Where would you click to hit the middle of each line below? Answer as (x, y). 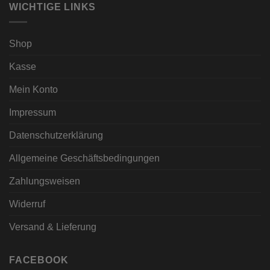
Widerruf (27, 204)
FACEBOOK (39, 260)
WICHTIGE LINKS (53, 7)
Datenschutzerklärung (56, 135)
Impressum (33, 112)
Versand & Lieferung (53, 227)
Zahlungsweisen (45, 181)
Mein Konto (33, 89)
